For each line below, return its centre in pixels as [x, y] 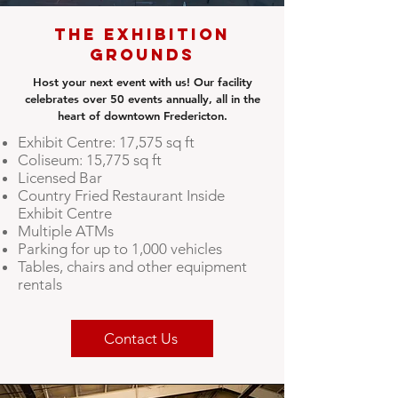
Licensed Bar [60, 178]
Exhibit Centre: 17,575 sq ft [106, 142]
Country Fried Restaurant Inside [121, 195]
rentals [40, 284]
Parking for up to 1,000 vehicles [120, 249]
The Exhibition [142, 34]
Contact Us [140, 338]
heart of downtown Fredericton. [142, 115]
